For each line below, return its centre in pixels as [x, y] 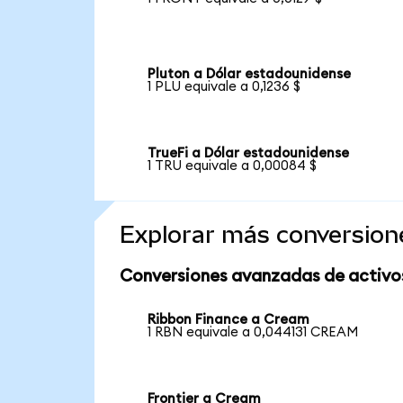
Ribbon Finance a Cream [229, 320]
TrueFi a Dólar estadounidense [249, 153]
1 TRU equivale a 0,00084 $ [233, 166]
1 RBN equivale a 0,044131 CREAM [253, 333]
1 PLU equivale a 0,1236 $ [224, 87]
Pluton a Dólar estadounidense [250, 75]
